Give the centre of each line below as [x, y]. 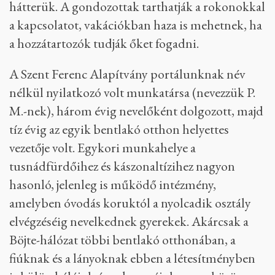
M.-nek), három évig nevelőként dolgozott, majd [136, 111]
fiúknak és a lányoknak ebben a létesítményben [132, 258]
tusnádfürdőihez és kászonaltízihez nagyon [122, 166]
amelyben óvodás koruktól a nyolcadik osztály [130, 203]
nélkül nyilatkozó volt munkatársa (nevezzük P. [132, 92]
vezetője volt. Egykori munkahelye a [103, 148]
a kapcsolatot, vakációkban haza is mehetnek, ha [136, 25]
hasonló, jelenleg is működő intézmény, [113, 184]
